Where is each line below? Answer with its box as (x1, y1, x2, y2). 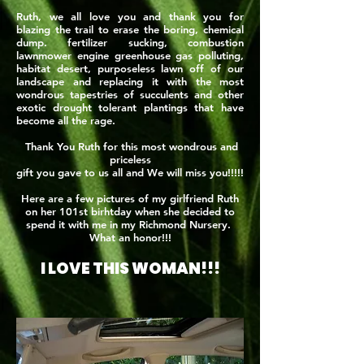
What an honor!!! (89, 231, 171, 244)
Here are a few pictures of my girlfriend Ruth (21, 192, 239, 205)
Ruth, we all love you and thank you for (16, 10, 244, 23)
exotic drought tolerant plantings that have (16, 101, 244, 114)
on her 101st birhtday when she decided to (25, 205, 235, 218)
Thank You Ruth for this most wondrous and (22, 140, 238, 153)
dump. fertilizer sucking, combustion (16, 36, 244, 49)
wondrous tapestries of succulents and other (16, 88, 244, 101)
